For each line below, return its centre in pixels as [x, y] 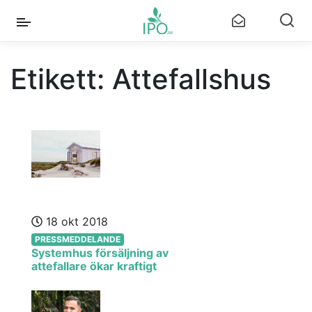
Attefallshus [192, 79]
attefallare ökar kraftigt [94, 266]
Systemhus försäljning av [100, 253]
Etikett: [61, 79]
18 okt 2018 [75, 221]
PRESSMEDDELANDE [77, 239]
